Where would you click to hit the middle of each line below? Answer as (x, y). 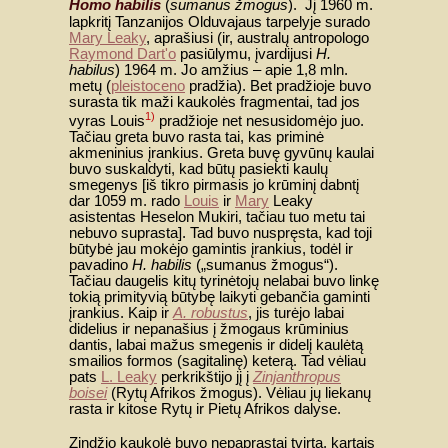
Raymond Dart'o (122, 53)
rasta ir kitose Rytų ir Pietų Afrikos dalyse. (205, 408)
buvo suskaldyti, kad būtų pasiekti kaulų (198, 168)
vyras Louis (107, 120)
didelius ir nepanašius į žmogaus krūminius (209, 328)
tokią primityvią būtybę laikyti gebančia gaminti (219, 296)
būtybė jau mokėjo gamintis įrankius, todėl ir (211, 248)
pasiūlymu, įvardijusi (246, 53)
